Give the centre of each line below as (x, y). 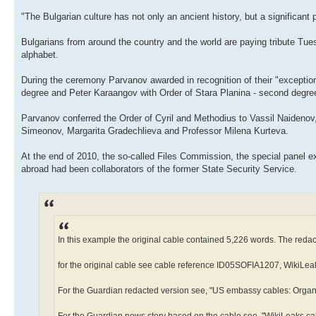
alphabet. (40, 54)
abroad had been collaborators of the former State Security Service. (159, 169)
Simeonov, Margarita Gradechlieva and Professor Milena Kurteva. (155, 130)
